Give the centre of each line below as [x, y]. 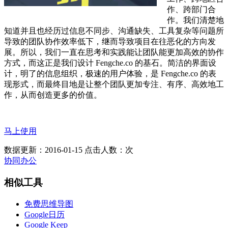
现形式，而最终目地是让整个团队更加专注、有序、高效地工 [114, 84]
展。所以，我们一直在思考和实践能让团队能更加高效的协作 [114, 52]
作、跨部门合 [191, 10]
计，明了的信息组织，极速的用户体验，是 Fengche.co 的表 [110, 74]
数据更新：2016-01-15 [43, 150]
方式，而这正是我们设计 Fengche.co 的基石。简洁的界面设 [110, 63]
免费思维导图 [49, 204]
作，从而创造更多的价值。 [53, 95]
